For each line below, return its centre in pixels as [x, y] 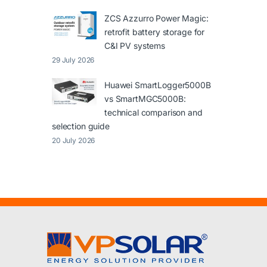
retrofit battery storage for [155, 32]
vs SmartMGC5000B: [145, 99]
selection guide [81, 126]
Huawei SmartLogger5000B [158, 85]
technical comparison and [153, 113]
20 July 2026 [74, 141]
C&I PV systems [135, 46]
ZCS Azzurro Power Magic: [156, 18]
